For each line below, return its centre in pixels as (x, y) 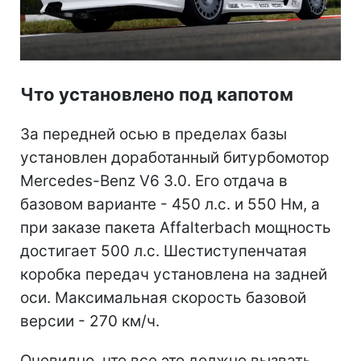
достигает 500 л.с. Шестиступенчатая (164, 251)
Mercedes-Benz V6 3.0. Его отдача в (154, 181)
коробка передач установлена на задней (174, 275)
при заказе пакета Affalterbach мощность (176, 228)
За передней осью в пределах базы (154, 135)
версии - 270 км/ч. (90, 322)
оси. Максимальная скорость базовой (163, 298)
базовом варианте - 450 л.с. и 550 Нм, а (170, 205)
